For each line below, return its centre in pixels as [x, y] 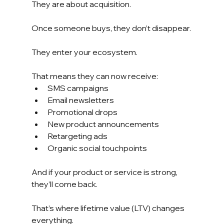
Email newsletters [80, 100]
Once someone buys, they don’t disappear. [111, 28]
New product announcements [103, 124]
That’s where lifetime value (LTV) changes [108, 208]
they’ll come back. [64, 184]
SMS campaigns [78, 88]
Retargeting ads [77, 136]
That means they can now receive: [94, 76]
